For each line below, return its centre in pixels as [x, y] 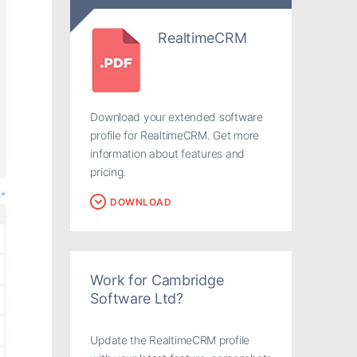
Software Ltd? [137, 298]
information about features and [167, 153]
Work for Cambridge [157, 280]
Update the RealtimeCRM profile [170, 340]
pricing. [108, 171]
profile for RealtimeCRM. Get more [175, 135]
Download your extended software [177, 116]
